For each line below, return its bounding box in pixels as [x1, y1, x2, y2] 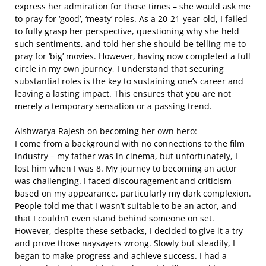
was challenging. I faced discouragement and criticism [15, 175, 232, 186]
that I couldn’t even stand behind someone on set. [15, 213, 214, 224]
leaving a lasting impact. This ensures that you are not [15, 88, 231, 99]
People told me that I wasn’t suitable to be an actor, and [15, 200, 237, 211]
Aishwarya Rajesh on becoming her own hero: [15, 125, 197, 137]
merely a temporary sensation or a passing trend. [15, 100, 212, 112]
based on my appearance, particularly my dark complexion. [15, 188, 251, 199]
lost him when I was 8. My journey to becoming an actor [15, 163, 237, 174]
